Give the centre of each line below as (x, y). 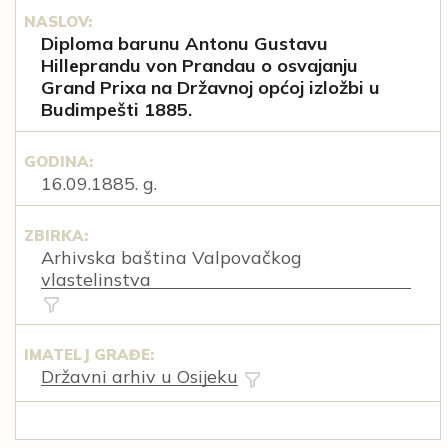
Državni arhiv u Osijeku (139, 377)
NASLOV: (57, 22)
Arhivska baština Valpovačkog (171, 258)
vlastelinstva (96, 280)
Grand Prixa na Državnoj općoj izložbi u (210, 88)
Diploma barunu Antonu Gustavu (184, 44)
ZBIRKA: (55, 236)
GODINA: (58, 162)
